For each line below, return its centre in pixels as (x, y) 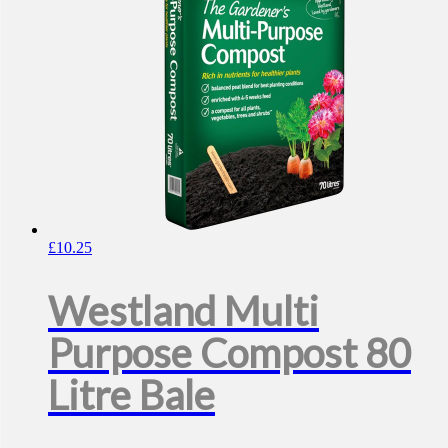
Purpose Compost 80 (229, 352)
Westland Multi (183, 310)
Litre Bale (131, 394)
